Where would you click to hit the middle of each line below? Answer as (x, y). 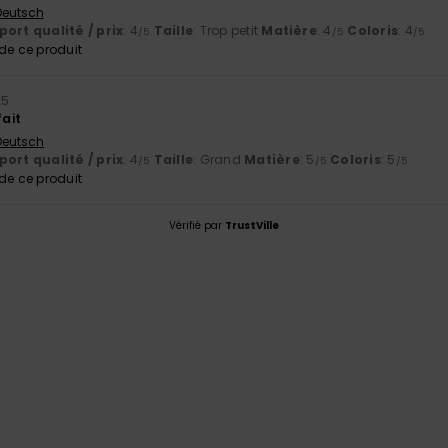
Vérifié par (197, 225)
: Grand (219, 159)
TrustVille (252, 225)
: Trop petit (227, 30)
